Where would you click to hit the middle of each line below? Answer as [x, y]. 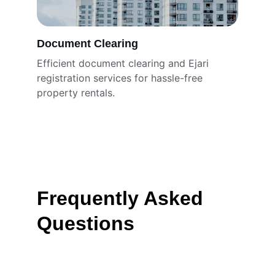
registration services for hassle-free [121, 78]
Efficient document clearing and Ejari [124, 63]
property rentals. [76, 93]
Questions [86, 223]
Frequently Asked [123, 198]
